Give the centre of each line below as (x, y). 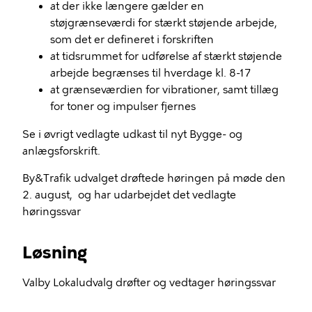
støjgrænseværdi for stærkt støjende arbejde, (164, 23)
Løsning (55, 252)
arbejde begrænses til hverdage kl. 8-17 (151, 73)
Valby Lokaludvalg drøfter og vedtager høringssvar (149, 283)
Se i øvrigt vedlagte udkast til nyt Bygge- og (132, 134)
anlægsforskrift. (61, 151)
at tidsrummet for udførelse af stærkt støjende (166, 56)
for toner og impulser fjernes (123, 107)
